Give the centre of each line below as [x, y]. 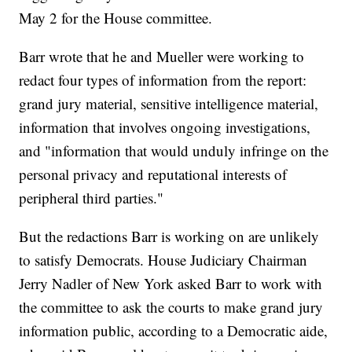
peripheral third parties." [92, 198]
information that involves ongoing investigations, [165, 127]
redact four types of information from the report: [163, 80]
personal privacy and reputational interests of [153, 174]
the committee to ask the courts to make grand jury [171, 307]
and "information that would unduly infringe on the [174, 151]
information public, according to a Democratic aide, [174, 331]
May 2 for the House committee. [116, 18]
